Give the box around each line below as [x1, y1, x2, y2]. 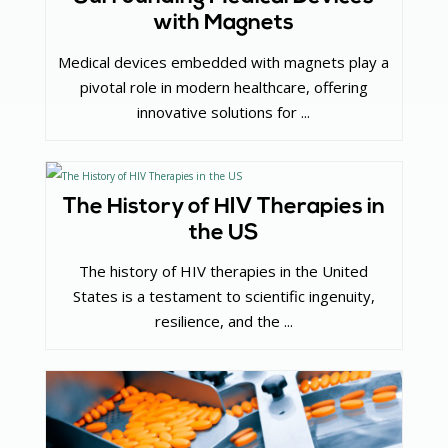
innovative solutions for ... [137, 101, 311, 122]
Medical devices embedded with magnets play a [58, 51, 390, 72]
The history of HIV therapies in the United [79, 261, 369, 282]
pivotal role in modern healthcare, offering [79, 76, 368, 97]
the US [188, 221, 259, 245]
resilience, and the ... [154, 311, 293, 332]
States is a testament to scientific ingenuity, [72, 286, 375, 307]
